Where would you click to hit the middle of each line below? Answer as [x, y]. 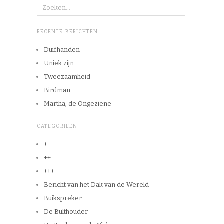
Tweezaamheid [67, 77]
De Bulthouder [66, 212]
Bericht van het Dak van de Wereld [96, 185]
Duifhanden [62, 50]
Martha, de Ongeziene [78, 104]
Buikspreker [63, 198]
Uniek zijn [59, 63]
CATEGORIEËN [57, 127]
